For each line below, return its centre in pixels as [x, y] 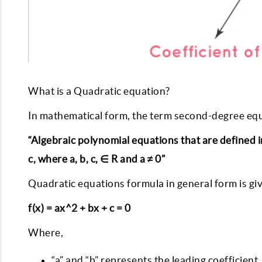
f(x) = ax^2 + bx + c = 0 [79, 208]
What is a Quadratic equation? [100, 91]
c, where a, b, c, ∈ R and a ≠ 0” [96, 159]
